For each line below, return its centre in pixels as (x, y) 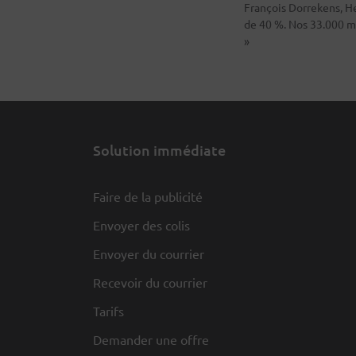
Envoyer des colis (141, 224)
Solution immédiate (159, 149)
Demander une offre (151, 339)
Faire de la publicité (148, 196)
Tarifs (108, 310)
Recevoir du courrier (150, 282)
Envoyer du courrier (149, 253)
